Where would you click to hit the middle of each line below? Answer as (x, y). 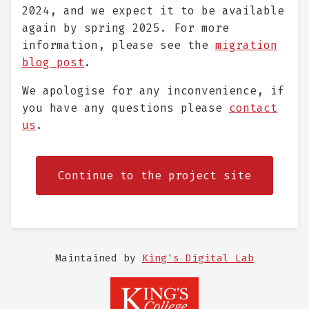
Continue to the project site (154, 176)
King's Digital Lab (198, 258)
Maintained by (99, 258)
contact (253, 108)
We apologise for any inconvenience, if (153, 91)
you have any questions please (126, 108)
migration (246, 45)
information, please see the (119, 45)
